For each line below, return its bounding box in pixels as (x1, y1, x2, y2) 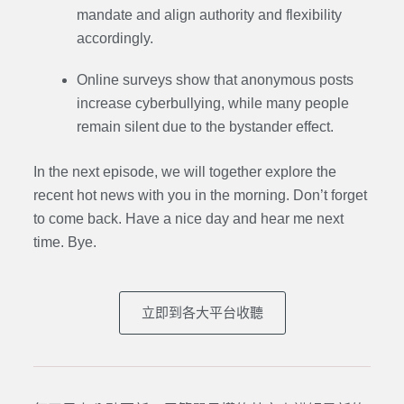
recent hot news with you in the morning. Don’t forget (32, 188, 367, 204)
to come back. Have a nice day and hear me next (32, 211, 344, 227)
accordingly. (76, 30, 153, 46)
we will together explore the (161, 164, 336, 180)
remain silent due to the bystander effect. (76, 119, 334, 135)
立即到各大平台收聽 (141, 305, 263, 321)
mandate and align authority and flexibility (76, 6, 342, 23)
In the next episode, (32, 164, 161, 180)
